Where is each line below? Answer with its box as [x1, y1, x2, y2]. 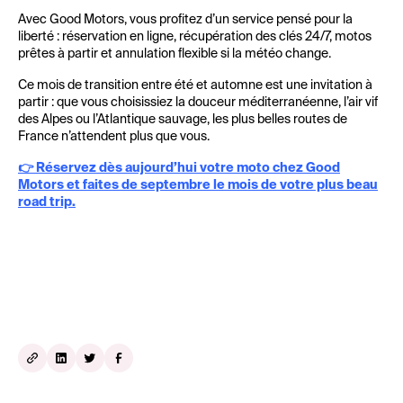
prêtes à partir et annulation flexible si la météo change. [18, 48, 331, 60]
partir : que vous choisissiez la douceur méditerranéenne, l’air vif [18, 96, 378, 109]
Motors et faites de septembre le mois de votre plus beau [18, 179, 378, 192]
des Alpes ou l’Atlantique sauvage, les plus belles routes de [18, 113, 347, 126]
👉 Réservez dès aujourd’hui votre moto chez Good [18, 162, 340, 175]
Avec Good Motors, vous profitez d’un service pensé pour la [18, 13, 353, 26]
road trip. [18, 196, 76, 209]
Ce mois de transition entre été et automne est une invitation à [18, 79, 372, 92]
